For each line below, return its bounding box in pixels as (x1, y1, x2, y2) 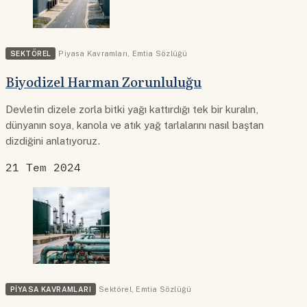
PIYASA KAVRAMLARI (10, 285, 92, 294)
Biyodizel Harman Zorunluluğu (5, 71, 201, 91)
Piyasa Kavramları (58, 49, 128, 58)
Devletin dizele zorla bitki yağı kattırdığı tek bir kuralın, (5, 103, 258, 116)
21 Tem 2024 (5, 160, 81, 175)
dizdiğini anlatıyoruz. (5, 135, 101, 147)
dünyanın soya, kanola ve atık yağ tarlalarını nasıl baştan (5, 119, 264, 132)
